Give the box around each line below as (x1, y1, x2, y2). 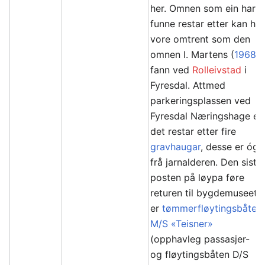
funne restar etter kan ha (150, 18, 261, 30)
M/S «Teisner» (150, 218, 214, 230)
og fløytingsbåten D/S (150, 248, 249, 260)
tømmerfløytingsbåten (162, 202, 263, 214)
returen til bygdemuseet (150, 187, 258, 199)
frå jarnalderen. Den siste (150, 156, 263, 168)
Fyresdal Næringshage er (150, 110, 263, 122)
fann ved (150, 64, 193, 76)
